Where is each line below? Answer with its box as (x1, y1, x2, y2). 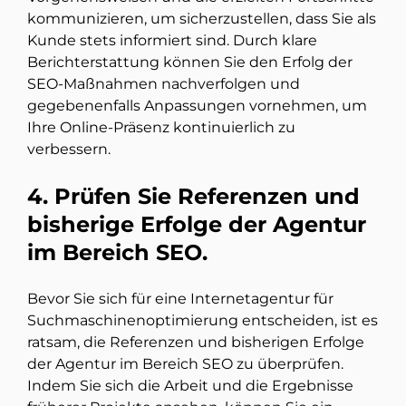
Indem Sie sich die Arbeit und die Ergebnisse (27, 377, 353, 395)
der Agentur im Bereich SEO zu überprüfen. (27, 355, 343, 373)
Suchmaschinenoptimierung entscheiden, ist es (27, 312, 378, 330)
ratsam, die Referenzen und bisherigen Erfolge (27, 333, 364, 352)
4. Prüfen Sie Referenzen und (27, 183, 360, 210)
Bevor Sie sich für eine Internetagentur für (27, 290, 333, 308)
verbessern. (27, 140, 111, 159)
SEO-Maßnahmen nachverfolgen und (27, 75, 300, 93)
